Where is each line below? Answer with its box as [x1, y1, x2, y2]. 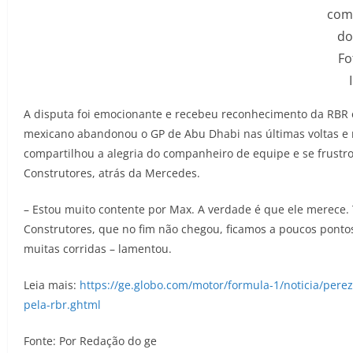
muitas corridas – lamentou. [24, 241, 172, 257]
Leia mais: [24, 277, 80, 293]
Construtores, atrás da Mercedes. [24, 165, 200, 181]
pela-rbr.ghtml [24, 297, 101, 313]
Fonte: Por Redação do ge [24, 333, 160, 349]
